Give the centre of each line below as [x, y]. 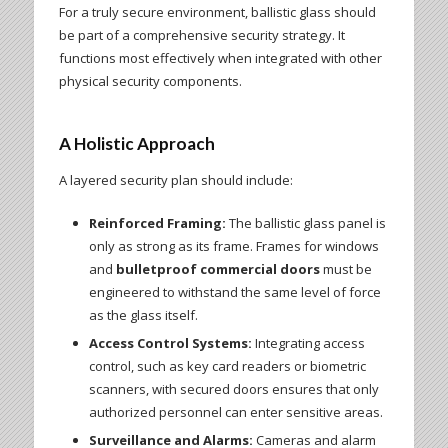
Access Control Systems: [170, 343]
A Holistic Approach [136, 144]
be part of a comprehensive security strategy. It [201, 35]
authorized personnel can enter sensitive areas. [235, 412]
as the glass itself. [143, 315]
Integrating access [308, 343]
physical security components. [150, 81]
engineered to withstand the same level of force [234, 292]
